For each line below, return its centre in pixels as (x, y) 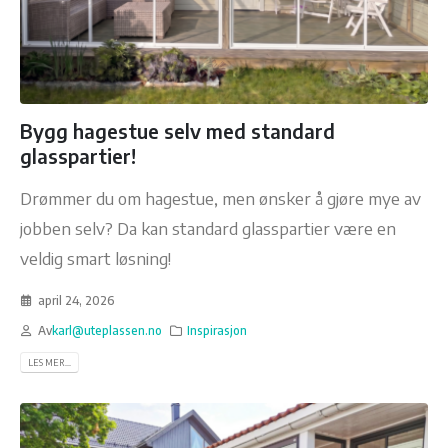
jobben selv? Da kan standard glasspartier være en (208, 227)
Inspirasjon (217, 331)
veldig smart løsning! (95, 257)
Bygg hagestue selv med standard (177, 131)
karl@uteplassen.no (106, 331)
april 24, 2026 (76, 301)
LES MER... (49, 363)
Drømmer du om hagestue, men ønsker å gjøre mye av (220, 197)
